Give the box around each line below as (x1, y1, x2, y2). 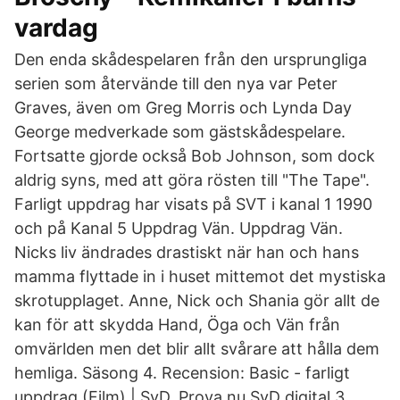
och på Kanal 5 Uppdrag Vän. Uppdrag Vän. (14, 219, 343, 237)
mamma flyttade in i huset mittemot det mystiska (14, 267, 386, 286)
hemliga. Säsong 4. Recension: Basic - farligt (14, 363, 350, 382)
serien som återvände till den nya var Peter (14, 74, 337, 93)
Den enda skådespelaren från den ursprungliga (14, 50, 367, 69)
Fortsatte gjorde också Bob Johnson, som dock (14, 146, 375, 165)
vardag (14, 12, 98, 43)
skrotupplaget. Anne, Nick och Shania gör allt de (14, 291, 379, 310)
